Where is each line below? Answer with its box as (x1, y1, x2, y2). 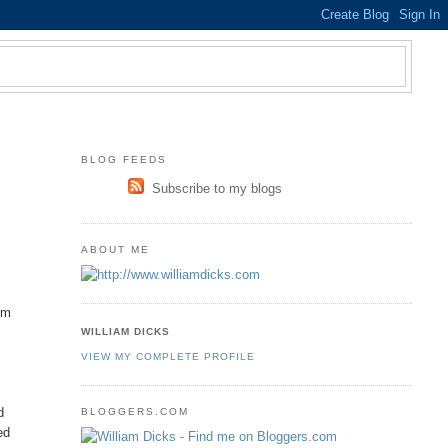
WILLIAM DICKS (80, 325, 170, 337)
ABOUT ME (80, 244, 150, 256)
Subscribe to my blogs (152, 181, 283, 197)
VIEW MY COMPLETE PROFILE (80, 351, 255, 363)
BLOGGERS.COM (80, 406, 189, 418)
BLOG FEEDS (80, 153, 167, 165)
